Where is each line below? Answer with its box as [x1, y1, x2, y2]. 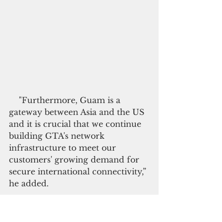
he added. [9, 178, 49, 188]
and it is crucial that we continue [9, 118, 144, 129]
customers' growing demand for [9, 154, 142, 165]
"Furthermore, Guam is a [9, 95, 19, 105]
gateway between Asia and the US [9, 107, 147, 117]
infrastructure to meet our [9, 142, 118, 153]
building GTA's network [9, 130, 107, 141]
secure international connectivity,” [9, 166, 149, 176]
